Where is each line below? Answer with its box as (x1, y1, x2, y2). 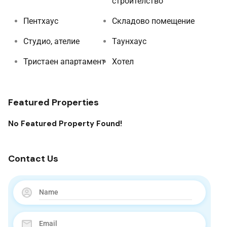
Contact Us (8, 152, 58, 165)
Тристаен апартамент (23, 56, 105, 66)
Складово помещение (112, 16, 195, 26)
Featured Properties (8, 96, 99, 108)
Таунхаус (112, 36, 146, 46)
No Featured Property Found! (8, 118, 122, 129)
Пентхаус (23, 16, 58, 26)
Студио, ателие (23, 36, 80, 46)
